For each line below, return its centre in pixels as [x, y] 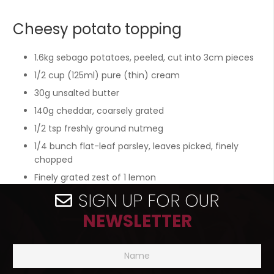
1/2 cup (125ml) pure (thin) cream [107, 75]
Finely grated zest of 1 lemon [95, 177]
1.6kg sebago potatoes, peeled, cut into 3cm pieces [144, 57]
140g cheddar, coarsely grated [99, 111]
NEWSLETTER [137, 221]
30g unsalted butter [77, 93]
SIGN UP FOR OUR [149, 201]
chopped [54, 160]
